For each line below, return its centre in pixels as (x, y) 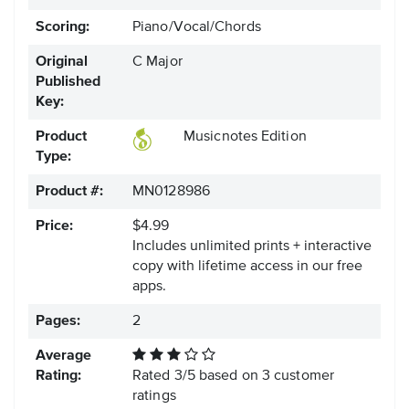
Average (63, 357)
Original (62, 63)
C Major (157, 63)
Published (68, 83)
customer (302, 377)
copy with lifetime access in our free (247, 267)
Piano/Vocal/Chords (197, 28)
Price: (54, 227)
